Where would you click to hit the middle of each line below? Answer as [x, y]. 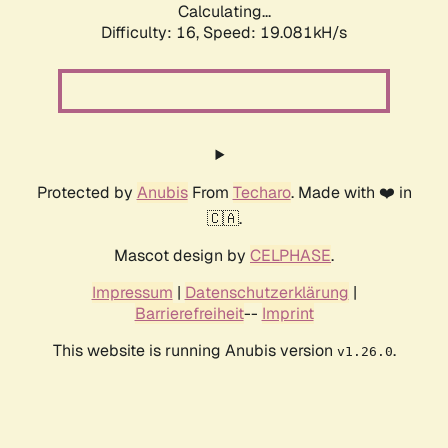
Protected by [86, 193]
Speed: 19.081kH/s [275, 33]
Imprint [287, 314]
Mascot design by [182, 256]
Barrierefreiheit [189, 314]
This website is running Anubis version [194, 351]
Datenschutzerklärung [266, 293]
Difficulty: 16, [152, 33]
